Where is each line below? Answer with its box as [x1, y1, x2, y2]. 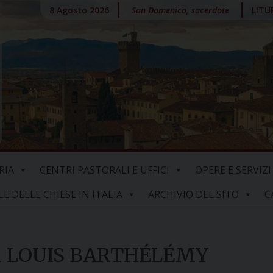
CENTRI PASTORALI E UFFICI [40, 163, 169, 177]
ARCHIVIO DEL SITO [147, 188, 239, 201]
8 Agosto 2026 [49, 4, 110, 16]
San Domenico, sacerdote [132, 4, 230, 16]
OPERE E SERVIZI [195, 163, 271, 177]
